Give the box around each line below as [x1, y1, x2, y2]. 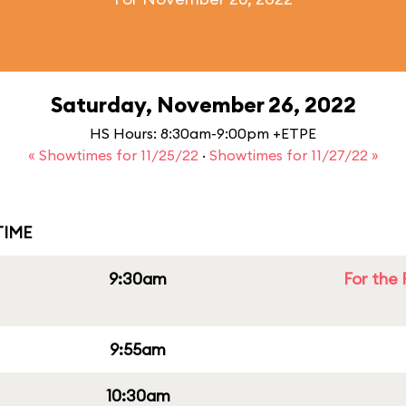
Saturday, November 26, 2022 [50, 91, 356, 118]
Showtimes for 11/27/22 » [208, 146, 379, 164]
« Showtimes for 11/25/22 [27, 146, 202, 164]
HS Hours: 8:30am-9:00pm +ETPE [90, 124, 316, 142]
